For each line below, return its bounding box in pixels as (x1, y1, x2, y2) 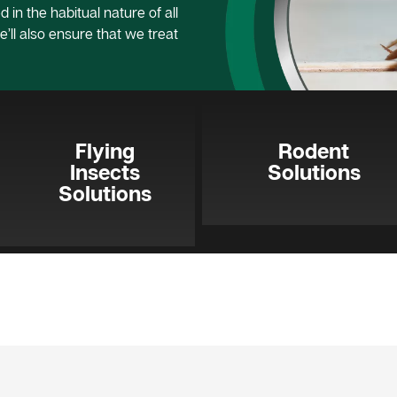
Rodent (278, 136, 349, 163)
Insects (69, 158, 140, 184)
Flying (74, 136, 135, 163)
